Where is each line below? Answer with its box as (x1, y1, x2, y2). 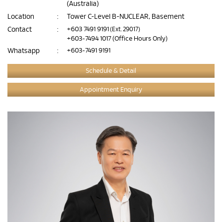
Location (7, 13, 34, 20)
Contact (7, 26, 32, 33)
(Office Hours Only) (112, 36, 167, 42)
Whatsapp (7, 48, 40, 55)
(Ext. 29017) (109, 26, 140, 32)
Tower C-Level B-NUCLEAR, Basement (67, 13, 184, 20)
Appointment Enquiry (80, 87, 142, 93)
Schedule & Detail (86, 68, 136, 74)
